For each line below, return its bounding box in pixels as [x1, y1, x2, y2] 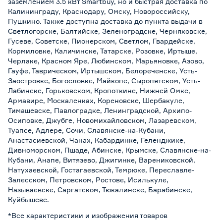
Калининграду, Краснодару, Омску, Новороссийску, [8, 7, 190, 15]
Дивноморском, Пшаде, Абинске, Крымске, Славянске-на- [8, 146, 211, 154]
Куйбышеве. [8, 195, 49, 204]
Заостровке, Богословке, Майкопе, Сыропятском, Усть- [8, 76, 200, 85]
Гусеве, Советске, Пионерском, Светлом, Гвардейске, [8, 37, 195, 45]
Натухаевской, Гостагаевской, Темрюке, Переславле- [8, 166, 194, 174]
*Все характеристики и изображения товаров [8, 211, 167, 220]
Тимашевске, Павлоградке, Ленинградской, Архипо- [8, 106, 192, 114]
